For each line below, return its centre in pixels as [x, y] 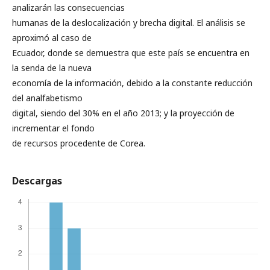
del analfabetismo [47, 98]
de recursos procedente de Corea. [79, 143]
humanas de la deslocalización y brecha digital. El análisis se [129, 23]
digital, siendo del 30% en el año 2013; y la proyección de [123, 113]
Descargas [37, 181]
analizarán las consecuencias [68, 8]
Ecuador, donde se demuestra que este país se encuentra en [131, 53]
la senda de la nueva [52, 68]
